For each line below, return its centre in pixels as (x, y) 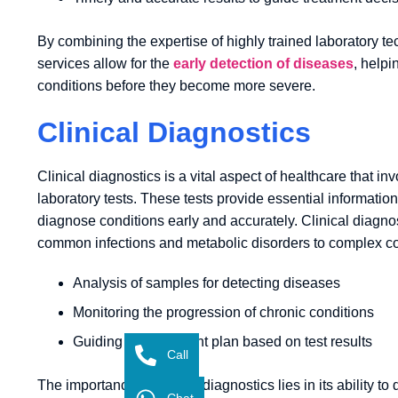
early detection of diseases (263, 63)
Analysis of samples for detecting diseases (207, 283)
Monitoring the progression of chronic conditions (223, 312)
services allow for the (105, 63)
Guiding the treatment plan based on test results (223, 341)
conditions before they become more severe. (176, 85)
